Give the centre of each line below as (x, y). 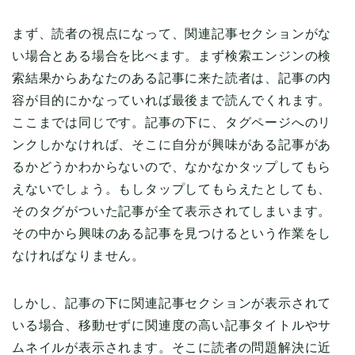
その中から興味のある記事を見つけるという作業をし (172, 234)
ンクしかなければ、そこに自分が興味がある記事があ (172, 145)
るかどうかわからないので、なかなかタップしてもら (172, 167)
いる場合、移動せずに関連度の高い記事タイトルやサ (172, 326)
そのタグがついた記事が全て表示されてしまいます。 (172, 212)
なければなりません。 (79, 256)
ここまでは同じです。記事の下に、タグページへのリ (172, 123)
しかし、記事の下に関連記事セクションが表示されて (172, 303)
